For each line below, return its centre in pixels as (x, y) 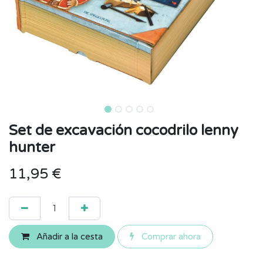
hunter (32, 148)
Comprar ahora (170, 237)
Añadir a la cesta (68, 237)
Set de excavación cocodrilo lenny (124, 131)
